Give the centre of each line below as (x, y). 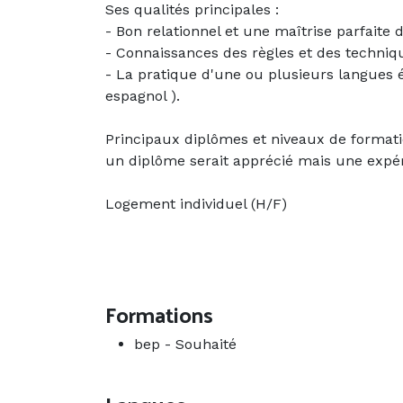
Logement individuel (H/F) (196, 204)
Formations (159, 314)
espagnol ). (143, 96)
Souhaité (206, 345)
